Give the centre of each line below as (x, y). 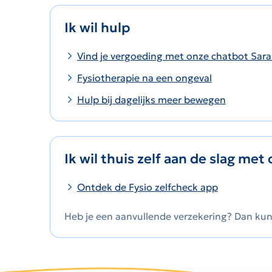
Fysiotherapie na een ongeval (144, 78)
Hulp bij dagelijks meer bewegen (151, 100)
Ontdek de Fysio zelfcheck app (147, 187)
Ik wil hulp (97, 28)
